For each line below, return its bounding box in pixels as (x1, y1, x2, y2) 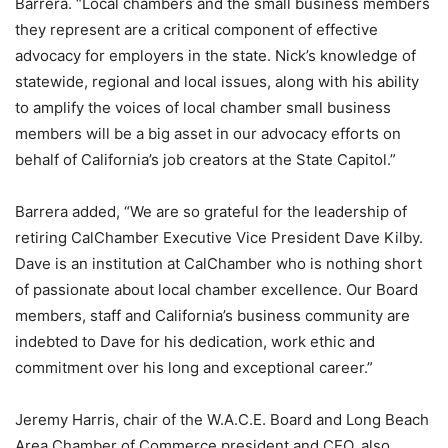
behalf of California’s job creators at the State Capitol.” (15, 150, 396, 169)
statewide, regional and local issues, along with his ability (15, 72, 419, 91)
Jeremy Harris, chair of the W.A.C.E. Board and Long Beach (15, 410, 429, 429)
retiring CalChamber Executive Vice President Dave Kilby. (15, 228, 423, 247)
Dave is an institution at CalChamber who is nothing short (15, 254, 422, 273)
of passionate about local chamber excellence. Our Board (15, 280, 418, 299)
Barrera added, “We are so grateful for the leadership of (15, 202, 407, 221)
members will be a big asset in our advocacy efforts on (15, 124, 401, 143)
